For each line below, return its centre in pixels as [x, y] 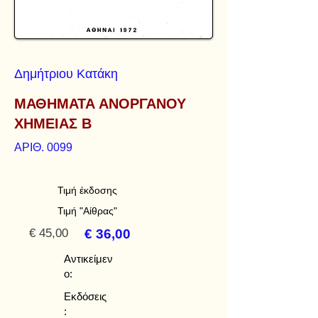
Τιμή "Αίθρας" [87, 211]
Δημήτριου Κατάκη [66, 74]
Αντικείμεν [88, 259]
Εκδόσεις [85, 296]
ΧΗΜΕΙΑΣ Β [53, 124]
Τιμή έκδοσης [87, 190]
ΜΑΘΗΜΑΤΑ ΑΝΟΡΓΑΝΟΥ [100, 104]
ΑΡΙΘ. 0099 [43, 147]
